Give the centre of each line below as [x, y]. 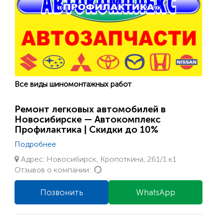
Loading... [118, 169]
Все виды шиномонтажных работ [73, 84]
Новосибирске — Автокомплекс [88, 119]
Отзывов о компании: [54, 170]
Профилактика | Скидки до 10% [86, 129]
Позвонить [62, 192]
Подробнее [35, 144]
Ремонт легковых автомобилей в [90, 109]
